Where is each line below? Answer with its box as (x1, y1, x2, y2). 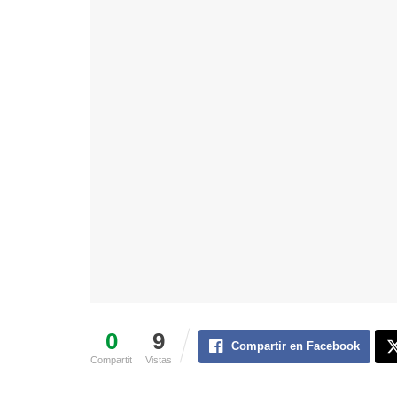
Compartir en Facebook (231, 339, 360, 353)
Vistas (145, 354, 172, 365)
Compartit (90, 354, 132, 365)
